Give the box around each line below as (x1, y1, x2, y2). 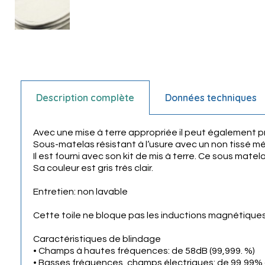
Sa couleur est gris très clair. (33, 163, 153, 173)
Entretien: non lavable (33, 187, 128, 197)
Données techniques (165, 92, 257, 104)
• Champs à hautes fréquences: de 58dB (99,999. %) (33, 246, 255, 256)
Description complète (36, 92, 134, 104)
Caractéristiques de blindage (33, 234, 161, 244)
